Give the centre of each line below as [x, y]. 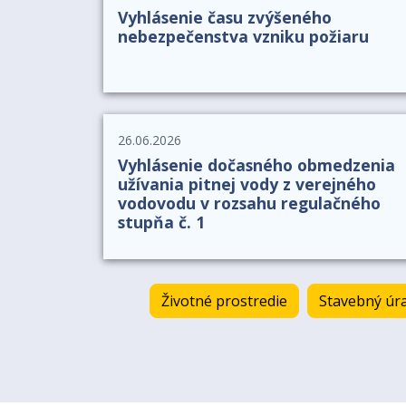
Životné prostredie [225, 301]
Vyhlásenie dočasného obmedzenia [256, 164]
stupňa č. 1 [161, 222]
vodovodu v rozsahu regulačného [249, 203]
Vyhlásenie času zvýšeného [225, 17]
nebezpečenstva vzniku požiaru [243, 36]
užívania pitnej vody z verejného [247, 184]
